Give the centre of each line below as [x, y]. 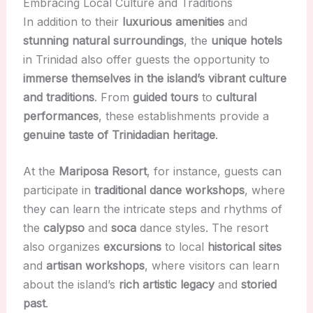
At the [41, 172]
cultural [236, 97]
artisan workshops [95, 266]
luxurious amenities [173, 21]
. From [113, 97]
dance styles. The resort [202, 228]
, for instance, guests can [214, 172]
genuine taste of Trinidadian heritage [119, 134]
